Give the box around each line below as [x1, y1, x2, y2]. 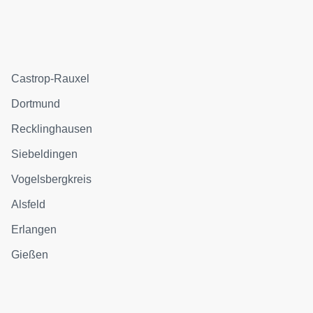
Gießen [11, 249, 49, 261]
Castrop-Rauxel [11, 73, 90, 85]
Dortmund [11, 98, 61, 110]
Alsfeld [11, 198, 46, 210]
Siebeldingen [11, 148, 78, 160]
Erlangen [11, 224, 57, 235]
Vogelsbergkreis [11, 173, 92, 185]
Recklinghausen [11, 123, 93, 135]
